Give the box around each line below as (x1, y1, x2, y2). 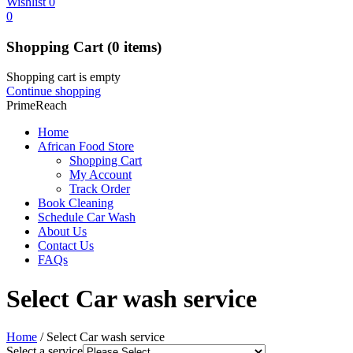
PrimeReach (6, 98, 67, 113)
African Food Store (38, 139, 134, 154)
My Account (69, 168, 132, 182)
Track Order (69, 182, 130, 196)
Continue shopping (6, 84, 101, 98)
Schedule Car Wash (38, 210, 136, 225)
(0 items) (107, 38, 162, 55)
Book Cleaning (38, 196, 113, 210)
